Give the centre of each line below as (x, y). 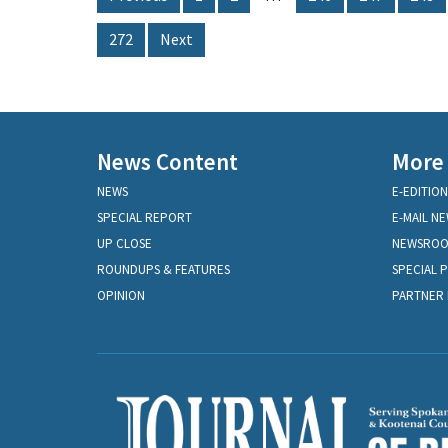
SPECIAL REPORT (144, 218)
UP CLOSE (124, 244)
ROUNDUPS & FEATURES (163, 270)
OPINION (121, 296)
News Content (167, 162)
